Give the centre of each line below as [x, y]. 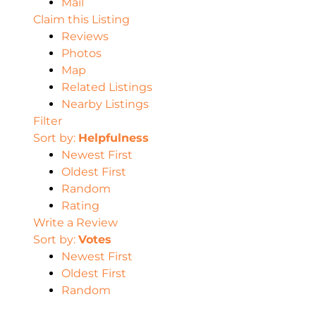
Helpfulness [114, 138]
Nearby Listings [105, 104]
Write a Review [75, 222]
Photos [81, 53]
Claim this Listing [81, 19]
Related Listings [107, 87]
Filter [48, 121]
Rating [80, 205]
